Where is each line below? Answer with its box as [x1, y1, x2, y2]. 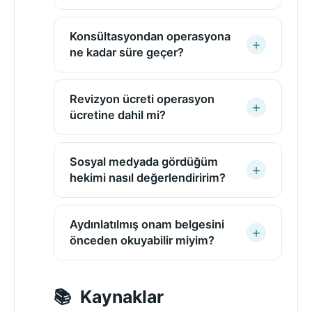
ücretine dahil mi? [70, 107, 166, 122]
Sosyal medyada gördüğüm [70, 154, 218, 169]
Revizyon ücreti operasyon [70, 91, 214, 106]
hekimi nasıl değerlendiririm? [70, 170, 226, 185]
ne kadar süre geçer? [70, 45, 184, 59]
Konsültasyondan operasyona [70, 29, 231, 43]
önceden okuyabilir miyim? [70, 233, 214, 247]
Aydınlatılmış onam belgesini [70, 217, 224, 231]
